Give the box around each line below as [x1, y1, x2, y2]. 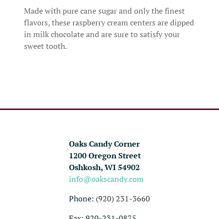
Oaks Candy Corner [69, 138, 140, 149]
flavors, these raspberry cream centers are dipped [24, 17, 194, 27]
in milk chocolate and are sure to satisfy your [24, 29, 180, 39]
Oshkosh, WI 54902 [69, 161, 140, 173]
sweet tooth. [24, 41, 67, 51]
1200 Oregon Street [69, 150, 141, 161]
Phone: [69, 193, 96, 203]
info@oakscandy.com [69, 174, 144, 184]
